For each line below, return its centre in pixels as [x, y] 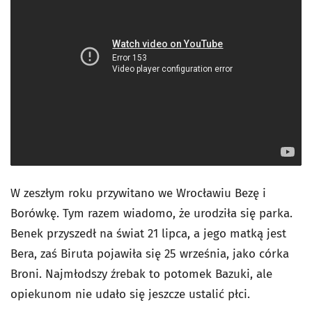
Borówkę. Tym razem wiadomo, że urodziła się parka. [151, 213]
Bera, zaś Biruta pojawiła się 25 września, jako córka [150, 254]
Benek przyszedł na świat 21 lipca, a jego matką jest [148, 234]
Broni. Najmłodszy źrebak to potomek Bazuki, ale [141, 274]
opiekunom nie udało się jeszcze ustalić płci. [130, 294]
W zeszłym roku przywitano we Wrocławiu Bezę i [138, 193]
